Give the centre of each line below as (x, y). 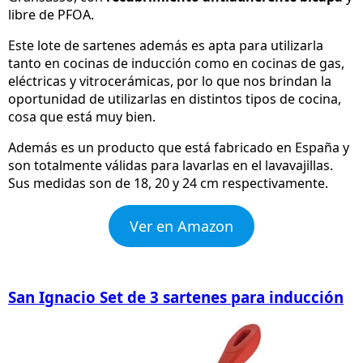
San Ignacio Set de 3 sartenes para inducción (176, 297)
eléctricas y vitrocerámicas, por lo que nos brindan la (170, 81)
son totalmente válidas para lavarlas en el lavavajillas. (171, 165)
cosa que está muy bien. (82, 116)
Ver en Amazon (181, 226)
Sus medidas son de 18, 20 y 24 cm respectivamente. (168, 183)
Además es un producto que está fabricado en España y (179, 147)
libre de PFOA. (51, 14)
